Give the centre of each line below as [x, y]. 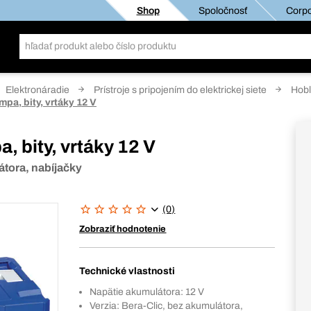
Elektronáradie [37, 90]
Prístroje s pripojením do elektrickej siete [180, 90]
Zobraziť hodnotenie [123, 229]
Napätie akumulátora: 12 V [147, 292]
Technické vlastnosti [127, 271]
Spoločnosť [222, 10]
